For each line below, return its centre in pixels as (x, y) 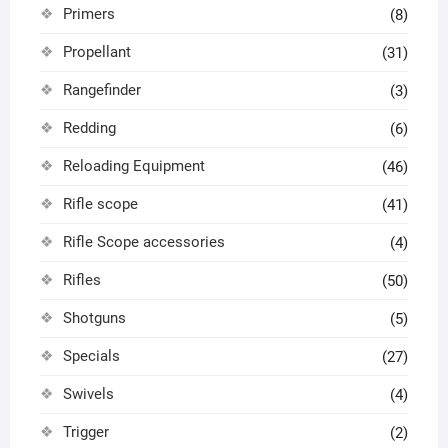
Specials (91, 356)
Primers (88, 14)
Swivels (88, 394)
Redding (89, 128)
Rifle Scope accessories (143, 242)
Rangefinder (101, 90)
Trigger (85, 432)
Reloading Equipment (133, 166)
